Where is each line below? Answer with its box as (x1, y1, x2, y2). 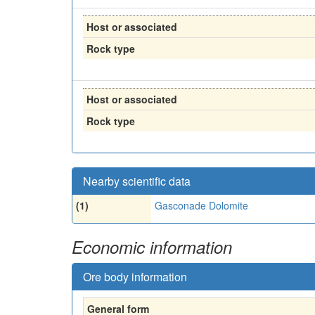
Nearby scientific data (83, 172, 191, 189)
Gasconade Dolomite (155, 198, 248, 212)
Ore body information (83, 268, 187, 285)
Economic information (72, 234, 232, 259)
